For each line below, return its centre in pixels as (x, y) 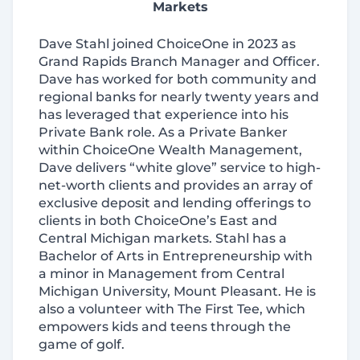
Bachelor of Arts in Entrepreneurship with (176, 256)
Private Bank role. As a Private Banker (163, 132)
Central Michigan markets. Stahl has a (163, 238)
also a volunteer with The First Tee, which (172, 309)
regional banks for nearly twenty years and (179, 97)
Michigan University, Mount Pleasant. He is (177, 291)
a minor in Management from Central (162, 274)
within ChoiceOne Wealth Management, (170, 150)
